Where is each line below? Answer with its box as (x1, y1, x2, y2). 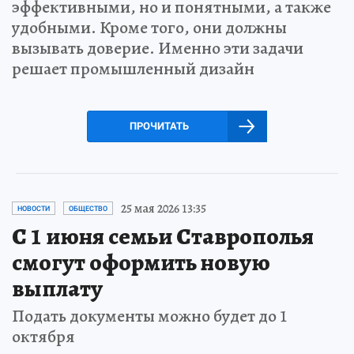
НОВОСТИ (17, 204, 50, 213)
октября (12, 324, 75, 348)
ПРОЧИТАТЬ (129, 119, 189, 132)
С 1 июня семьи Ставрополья (12, 220, 314, 252)
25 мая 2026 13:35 (121, 199, 206, 217)
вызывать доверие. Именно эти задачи (12, 36, 303, 60)
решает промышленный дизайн (12, 56, 254, 81)
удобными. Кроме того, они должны (12, 15, 287, 40)
